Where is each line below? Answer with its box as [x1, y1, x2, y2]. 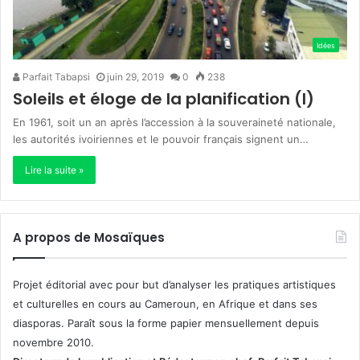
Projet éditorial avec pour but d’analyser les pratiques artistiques [13, 277, 336, 291]
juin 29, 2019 [107, 70, 164, 83]
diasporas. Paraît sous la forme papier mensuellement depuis [13, 316, 319, 329]
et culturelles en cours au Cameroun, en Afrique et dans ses [13, 297, 317, 310]
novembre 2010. [13, 335, 94, 349]
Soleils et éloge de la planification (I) [13, 87, 314, 110]
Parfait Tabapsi [20, 70, 90, 83]
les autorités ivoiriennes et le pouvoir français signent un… [13, 132, 309, 145]
